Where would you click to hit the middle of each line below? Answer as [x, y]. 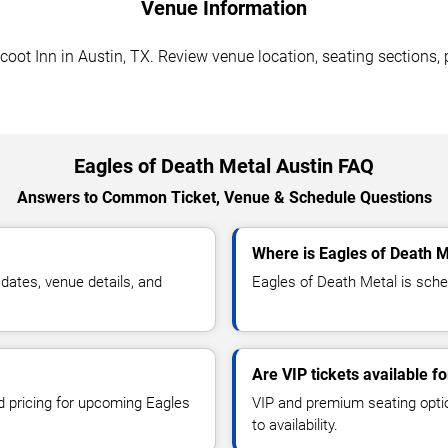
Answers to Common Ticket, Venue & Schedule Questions [224, 197]
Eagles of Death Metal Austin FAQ [224, 165]
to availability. [295, 424]
